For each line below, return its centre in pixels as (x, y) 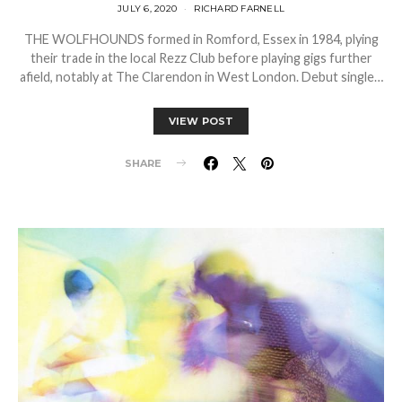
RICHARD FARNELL (239, 8)
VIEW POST (201, 121)
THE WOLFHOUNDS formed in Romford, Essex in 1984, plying (201, 39)
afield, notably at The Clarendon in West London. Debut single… (201, 76)
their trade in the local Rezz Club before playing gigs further (201, 57)
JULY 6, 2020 (147, 8)
